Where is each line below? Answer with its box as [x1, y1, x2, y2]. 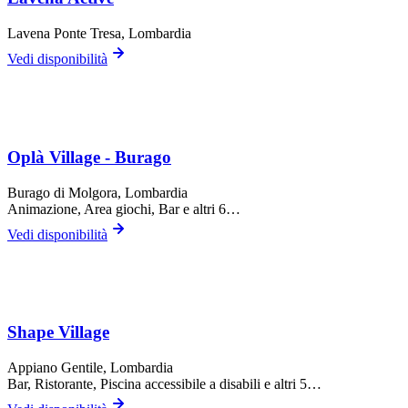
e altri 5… [260, 376, 321, 393]
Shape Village [7, 322, 109, 342]
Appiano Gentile [7, 360, 103, 376]
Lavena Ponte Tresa [7, 25, 121, 42]
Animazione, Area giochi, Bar [7, 200, 179, 217]
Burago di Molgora [7, 184, 117, 200]
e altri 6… [179, 200, 240, 217]
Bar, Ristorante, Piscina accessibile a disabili [7, 376, 260, 393]
